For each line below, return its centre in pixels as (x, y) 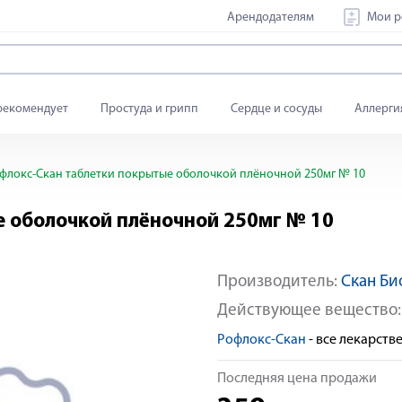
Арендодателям (271, 17)
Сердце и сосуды (276, 109)
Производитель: (279, 282)
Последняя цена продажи (297, 379)
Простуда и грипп (149, 109)
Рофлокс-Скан (262, 340)
